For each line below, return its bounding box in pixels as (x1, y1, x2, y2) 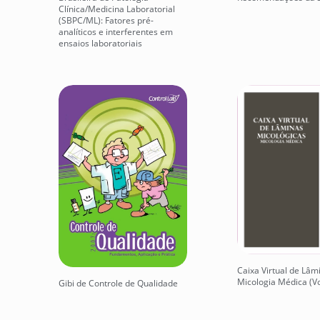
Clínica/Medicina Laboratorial (59, 2, 175, 15)
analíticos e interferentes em (59, 25, 173, 38)
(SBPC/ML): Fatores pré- (59, 14, 154, 26)
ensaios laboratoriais (59, 36, 142, 49)
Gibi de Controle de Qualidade (59, 276, 178, 289)
